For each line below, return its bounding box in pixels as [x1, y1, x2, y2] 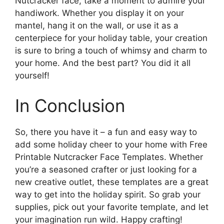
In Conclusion [15, 94, 125, 116]
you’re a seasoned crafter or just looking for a [15, 164, 197, 174]
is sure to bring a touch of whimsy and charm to [15, 45, 207, 56]
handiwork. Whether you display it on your [15, 8, 184, 18]
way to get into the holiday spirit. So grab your [15, 189, 200, 199]
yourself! [15, 70, 49, 81]
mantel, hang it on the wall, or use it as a [15, 20, 178, 31]
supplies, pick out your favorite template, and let [15, 201, 208, 212]
